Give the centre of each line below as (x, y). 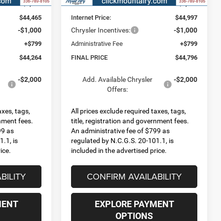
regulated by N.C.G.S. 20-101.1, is (123, 140)
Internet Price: (91, 17)
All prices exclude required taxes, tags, (129, 111)
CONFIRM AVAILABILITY (134, 176)
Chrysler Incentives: (101, 30)
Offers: (117, 89)
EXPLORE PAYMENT (134, 204)
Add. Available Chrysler (117, 79)
